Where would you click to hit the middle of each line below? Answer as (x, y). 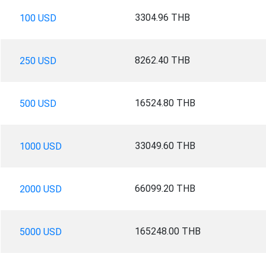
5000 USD (40, 232)
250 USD (38, 61)
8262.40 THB (162, 60)
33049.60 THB (165, 145)
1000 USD (40, 146)
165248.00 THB (167, 231)
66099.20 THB (165, 188)
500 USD (38, 103)
